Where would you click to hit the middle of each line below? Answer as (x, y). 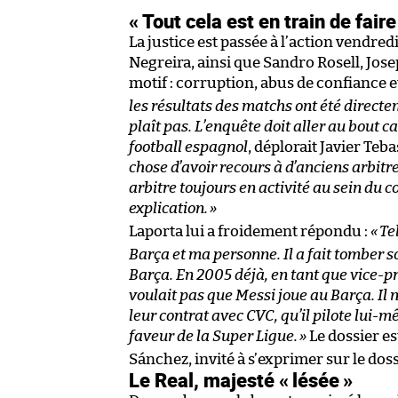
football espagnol (188, 147)
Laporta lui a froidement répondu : (250, 231)
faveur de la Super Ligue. (213, 336)
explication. (168, 208)
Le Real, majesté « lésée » (241, 379)
